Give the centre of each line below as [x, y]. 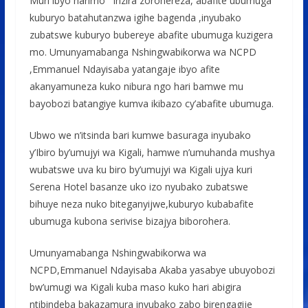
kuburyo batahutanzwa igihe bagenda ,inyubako [135, 18]
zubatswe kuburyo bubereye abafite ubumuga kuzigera [151, 35]
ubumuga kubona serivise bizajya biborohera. [131, 221]
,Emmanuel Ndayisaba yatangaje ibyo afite [124, 69]
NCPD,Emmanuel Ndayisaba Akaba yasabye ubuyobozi [152, 270]
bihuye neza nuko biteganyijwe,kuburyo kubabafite [141, 204]
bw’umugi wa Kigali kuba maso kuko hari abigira [135, 287]
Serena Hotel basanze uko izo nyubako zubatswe [139, 187]
